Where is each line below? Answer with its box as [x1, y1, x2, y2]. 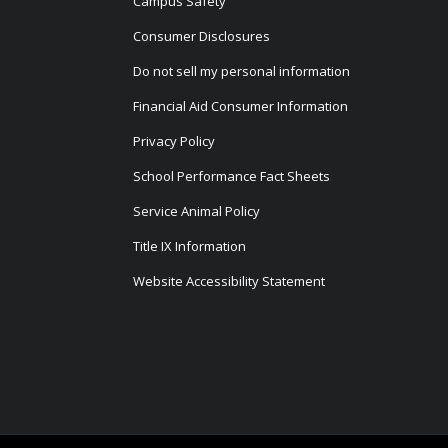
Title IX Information [132, 237, 246, 256]
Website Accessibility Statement [132, 272, 325, 291]
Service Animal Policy [132, 202, 260, 221]
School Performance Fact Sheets [132, 167, 330, 186]
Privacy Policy [132, 132, 215, 151]
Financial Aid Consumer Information [132, 97, 348, 116]
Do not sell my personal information [132, 62, 350, 81]
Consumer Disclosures [132, 27, 270, 46]
